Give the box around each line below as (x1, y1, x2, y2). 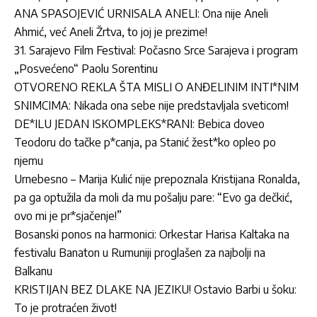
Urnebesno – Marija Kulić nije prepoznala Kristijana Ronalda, (14, 172, 300, 187)
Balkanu (14, 264, 52, 279)
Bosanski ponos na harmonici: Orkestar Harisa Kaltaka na (14, 227, 289, 242)
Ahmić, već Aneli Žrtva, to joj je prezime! (14, 25, 207, 40)
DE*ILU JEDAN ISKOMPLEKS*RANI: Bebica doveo (14, 117, 265, 132)
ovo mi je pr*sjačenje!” (14, 209, 122, 224)
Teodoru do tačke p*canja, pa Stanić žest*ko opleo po (14, 135, 276, 150)
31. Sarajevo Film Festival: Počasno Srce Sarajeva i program (14, 43, 298, 58)
